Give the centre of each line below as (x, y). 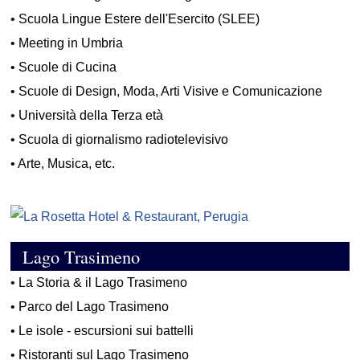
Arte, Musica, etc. (67, 164)
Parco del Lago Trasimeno (94, 307)
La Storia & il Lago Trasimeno (103, 283)
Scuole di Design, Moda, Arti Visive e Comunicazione (171, 92)
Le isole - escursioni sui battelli (106, 331)
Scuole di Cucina (68, 67)
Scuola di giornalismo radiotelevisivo (124, 140)
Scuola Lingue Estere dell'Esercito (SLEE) (139, 19)
